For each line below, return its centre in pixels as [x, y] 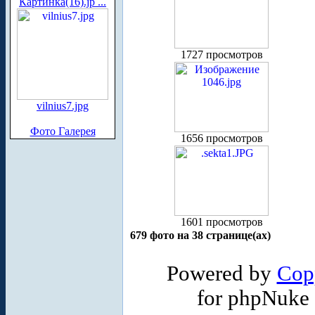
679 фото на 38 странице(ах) [200, 235]
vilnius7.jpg [63, 106]
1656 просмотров [221, 138]
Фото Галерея [63, 131]
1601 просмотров [221, 221]
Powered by [221, 273]
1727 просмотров [221, 54]
